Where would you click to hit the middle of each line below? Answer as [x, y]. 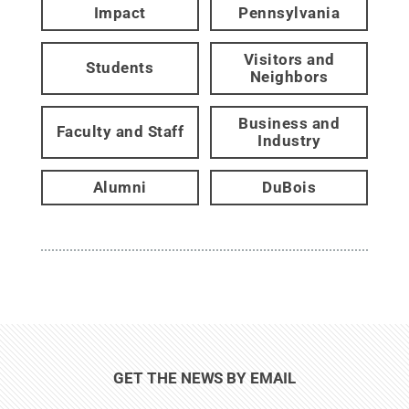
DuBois [289, 187]
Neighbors [289, 76]
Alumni [120, 187]
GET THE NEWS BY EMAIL [204, 378]
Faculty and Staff [120, 132]
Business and [289, 123]
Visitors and [289, 59]
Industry [289, 140]
